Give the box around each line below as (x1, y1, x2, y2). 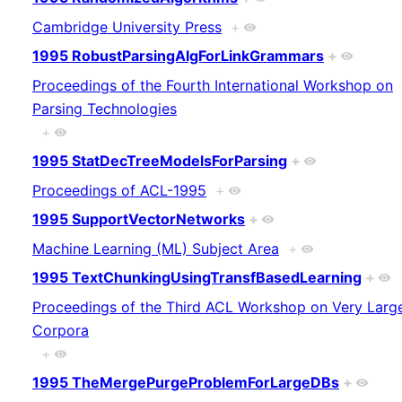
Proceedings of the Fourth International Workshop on (32, 75, 393, 94)
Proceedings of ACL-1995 (32, 180, 206, 199)
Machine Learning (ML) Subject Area (32, 239, 279, 258)
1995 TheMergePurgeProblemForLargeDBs (32, 373, 339, 392)
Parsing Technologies (32, 99, 177, 118)
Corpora (32, 320, 89, 339)
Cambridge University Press (32, 17, 222, 36)
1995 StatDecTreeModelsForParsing (32, 152, 287, 170)
